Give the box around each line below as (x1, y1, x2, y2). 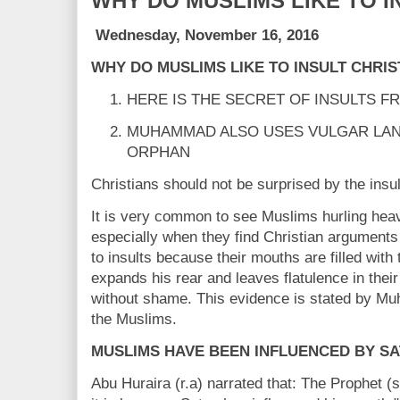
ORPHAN (127, 144, 190, 161)
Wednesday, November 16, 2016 (96, 27, 319, 44)
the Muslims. (91, 311, 177, 328)
